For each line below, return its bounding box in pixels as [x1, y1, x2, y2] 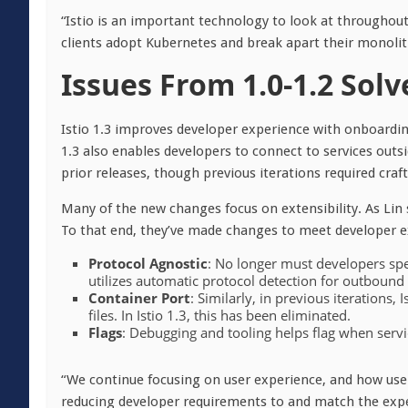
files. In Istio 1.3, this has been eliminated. [88, 306, 351, 324]
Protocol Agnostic [88, 254, 208, 272]
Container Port [88, 289, 190, 307]
